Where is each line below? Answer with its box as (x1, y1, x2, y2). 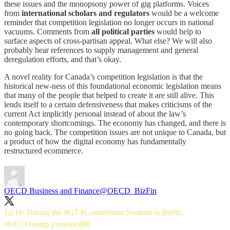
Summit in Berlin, (124, 207, 184, 217)
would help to (155, 27, 201, 36)
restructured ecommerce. (4, 146, 85, 155)
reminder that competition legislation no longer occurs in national (4, 17, 214, 27)
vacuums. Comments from (4, 27, 91, 36)
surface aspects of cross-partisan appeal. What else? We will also (4, 36, 212, 45)
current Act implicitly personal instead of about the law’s (4, 109, 186, 118)
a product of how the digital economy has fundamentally (4, 137, 186, 146)
